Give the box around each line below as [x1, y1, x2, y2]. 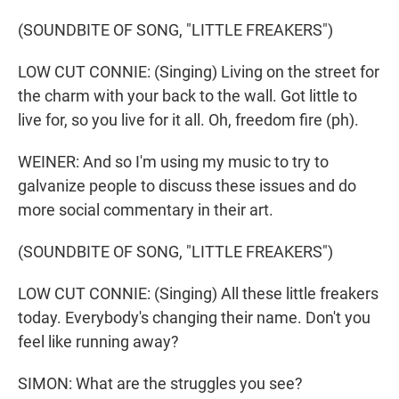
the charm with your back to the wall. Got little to [18, 86, 357, 106]
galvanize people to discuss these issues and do [18, 176, 356, 196]
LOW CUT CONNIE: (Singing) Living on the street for [18, 62, 379, 82]
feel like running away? [18, 332, 179, 352]
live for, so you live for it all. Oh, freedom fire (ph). [18, 110, 359, 130]
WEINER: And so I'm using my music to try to [18, 152, 329, 172]
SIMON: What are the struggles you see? [18, 374, 303, 394]
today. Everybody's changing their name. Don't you [18, 308, 370, 328]
